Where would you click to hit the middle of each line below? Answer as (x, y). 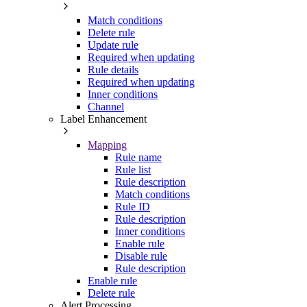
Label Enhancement (103, 119)
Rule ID (133, 206)
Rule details (113, 69)
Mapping (107, 145)
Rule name (138, 157)
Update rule (113, 45)
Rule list (133, 169)
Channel (106, 106)
